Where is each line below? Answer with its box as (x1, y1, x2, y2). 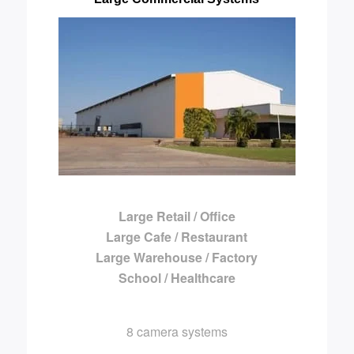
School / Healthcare (118, 268, 235, 287)
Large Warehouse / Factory (96, 247, 258, 266)
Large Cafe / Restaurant (106, 227, 248, 246)
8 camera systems (126, 322, 228, 341)
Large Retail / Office (118, 206, 235, 225)
